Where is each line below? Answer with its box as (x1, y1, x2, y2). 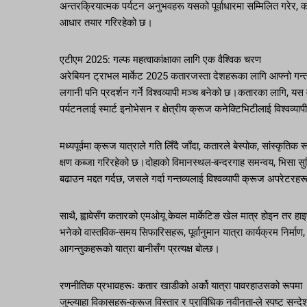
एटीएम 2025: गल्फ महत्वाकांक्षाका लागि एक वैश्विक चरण (60, 53, 261, 66)
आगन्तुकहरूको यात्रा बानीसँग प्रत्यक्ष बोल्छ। (60, 242, 220, 255)
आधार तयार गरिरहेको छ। (60, 16, 153, 29)
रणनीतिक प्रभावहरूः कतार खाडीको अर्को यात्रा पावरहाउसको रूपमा (60, 279, 302, 292)
